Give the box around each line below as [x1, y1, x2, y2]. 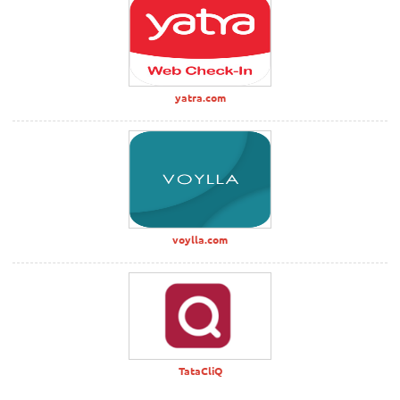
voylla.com [172, 231, 228, 246]
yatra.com [174, 89, 226, 104]
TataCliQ [178, 363, 222, 379]
